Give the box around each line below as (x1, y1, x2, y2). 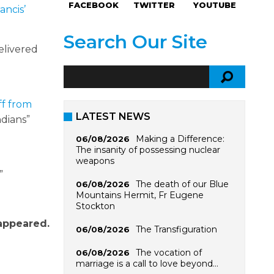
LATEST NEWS (75, 110, 150, 122)
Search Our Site (63, 30, 207, 53)
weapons (75, 155, 114, 166)
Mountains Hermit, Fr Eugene (75, 189, 204, 201)
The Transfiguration (135, 223, 217, 235)
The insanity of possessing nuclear (75, 144, 220, 155)
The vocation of (135, 246, 202, 258)
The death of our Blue (135, 178, 229, 190)
